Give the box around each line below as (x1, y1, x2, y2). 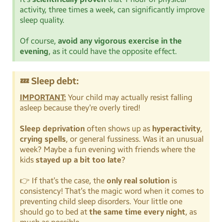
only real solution (107, 176, 169, 186)
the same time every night (89, 207, 185, 217)
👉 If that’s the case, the (20, 176, 107, 186)
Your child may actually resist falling (66, 93, 192, 103)
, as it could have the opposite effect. (49, 47, 177, 56)
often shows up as (85, 124, 152, 134)
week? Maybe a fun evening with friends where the (20, 145, 195, 155)
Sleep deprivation (20, 124, 85, 134)
